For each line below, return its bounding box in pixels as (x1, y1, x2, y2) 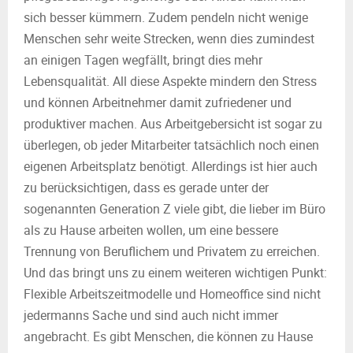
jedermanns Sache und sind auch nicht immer (24, 307, 278, 324)
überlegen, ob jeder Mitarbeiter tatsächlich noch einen (24, 136, 319, 154)
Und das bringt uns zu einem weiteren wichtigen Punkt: (24, 264, 327, 281)
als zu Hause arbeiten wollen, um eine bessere (24, 221, 278, 239)
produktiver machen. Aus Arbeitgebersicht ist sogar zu (24, 115, 322, 132)
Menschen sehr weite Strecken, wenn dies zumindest (24, 30, 314, 47)
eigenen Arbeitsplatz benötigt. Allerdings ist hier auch (24, 158, 318, 175)
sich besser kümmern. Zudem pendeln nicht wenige (24, 9, 308, 26)
